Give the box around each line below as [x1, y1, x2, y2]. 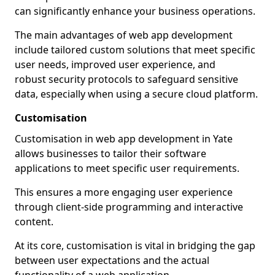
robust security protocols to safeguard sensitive [15, 72, 238, 86]
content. [15, 215, 53, 228]
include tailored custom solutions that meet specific [15, 43, 255, 56]
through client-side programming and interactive [15, 200, 243, 214]
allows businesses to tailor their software [15, 147, 206, 160]
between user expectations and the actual [15, 254, 209, 267]
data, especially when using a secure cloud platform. [15, 87, 258, 101]
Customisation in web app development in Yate [15, 132, 233, 145]
